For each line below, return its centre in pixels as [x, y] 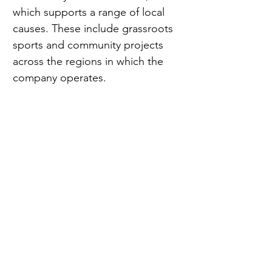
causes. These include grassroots [94, 29]
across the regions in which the [90, 62]
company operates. [59, 78]
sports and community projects [90, 45]
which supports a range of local [90, 12]
